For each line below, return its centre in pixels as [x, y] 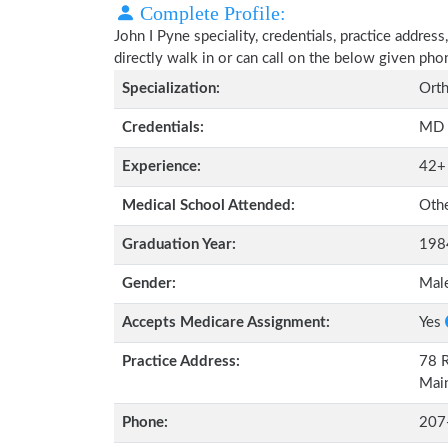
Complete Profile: [210, 13]
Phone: [145, 422]
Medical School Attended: [208, 205]
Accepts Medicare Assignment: [226, 322]
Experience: [161, 166]
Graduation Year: [179, 244]
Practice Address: [181, 361]
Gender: [149, 283]
